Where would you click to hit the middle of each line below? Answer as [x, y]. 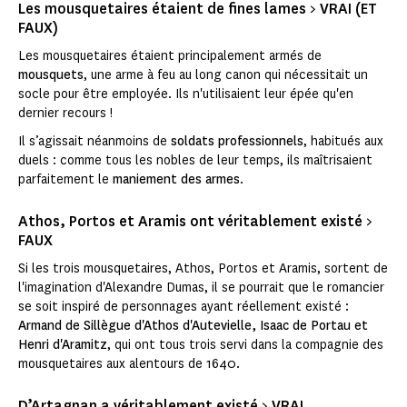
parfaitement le [65, 179]
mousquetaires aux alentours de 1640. [130, 364]
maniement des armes [176, 179]
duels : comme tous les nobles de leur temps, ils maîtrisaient [195, 160]
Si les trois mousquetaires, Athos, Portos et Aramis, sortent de [203, 268]
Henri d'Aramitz [63, 345]
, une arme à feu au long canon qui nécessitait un [226, 75]
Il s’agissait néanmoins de [93, 141]
